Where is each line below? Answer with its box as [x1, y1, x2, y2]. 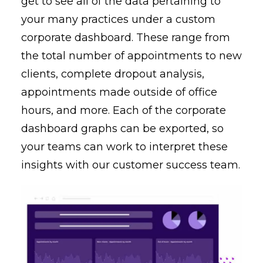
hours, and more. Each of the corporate [21, 103, 226, 117]
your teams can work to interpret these [21, 140, 228, 153]
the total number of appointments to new [21, 49, 242, 62]
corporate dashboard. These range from [21, 31, 230, 44]
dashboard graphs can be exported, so [21, 122, 224, 135]
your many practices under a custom [21, 12, 215, 26]
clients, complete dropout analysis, [21, 67, 204, 80]
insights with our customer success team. [21, 158, 240, 171]
